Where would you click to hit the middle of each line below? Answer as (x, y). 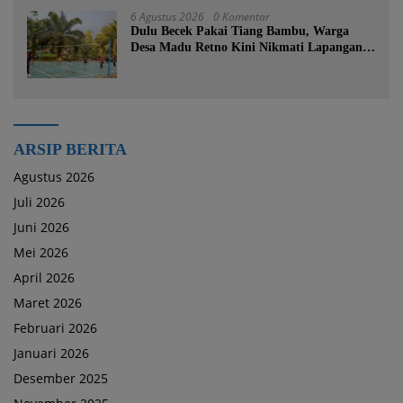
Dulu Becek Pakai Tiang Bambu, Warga (240, 31)
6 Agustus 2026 (167, 17)
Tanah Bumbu (170, 80)
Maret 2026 (48, 303)
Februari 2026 (55, 328)
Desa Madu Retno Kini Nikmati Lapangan (246, 48)
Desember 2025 (61, 379)
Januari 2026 (51, 354)
